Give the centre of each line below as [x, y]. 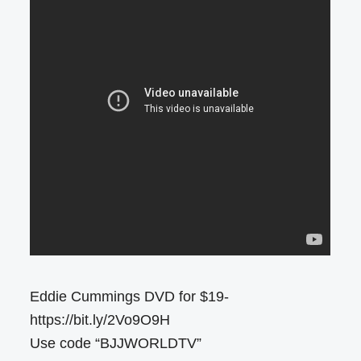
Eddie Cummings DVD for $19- [130, 297]
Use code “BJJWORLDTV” [116, 344]
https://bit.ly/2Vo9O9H [100, 320]
